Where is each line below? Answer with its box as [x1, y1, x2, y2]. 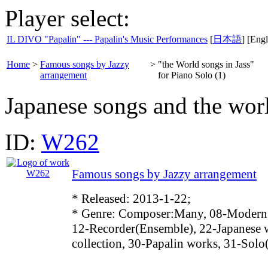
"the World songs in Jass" [158, 59, 254, 69]
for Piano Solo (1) [158, 70, 226, 80]
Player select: [5, 5, 130, 31]
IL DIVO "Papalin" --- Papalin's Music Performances [7, 34, 208, 44]
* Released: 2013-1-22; [72, 191, 191, 206]
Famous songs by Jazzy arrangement [72, 167, 257, 181]
